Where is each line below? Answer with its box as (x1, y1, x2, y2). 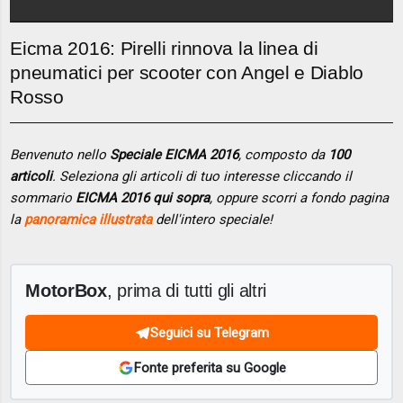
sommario (10, 189, 76, 206)
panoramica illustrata (24, 210, 153, 228)
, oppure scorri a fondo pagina (210, 189, 390, 206)
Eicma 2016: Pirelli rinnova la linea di (10, 38, 318, 59)
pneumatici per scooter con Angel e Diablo (10, 62, 363, 84)
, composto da (238, 146, 329, 163)
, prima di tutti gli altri (106, 280, 267, 301)
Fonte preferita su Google (133, 359, 286, 376)
